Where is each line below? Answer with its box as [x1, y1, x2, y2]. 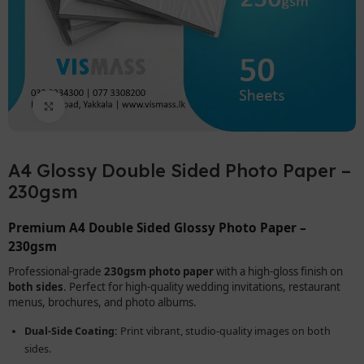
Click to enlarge [65, 98, 147, 114]
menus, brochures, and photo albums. [8, 294, 197, 310]
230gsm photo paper [104, 263, 214, 279]
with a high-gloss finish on [214, 263, 344, 279]
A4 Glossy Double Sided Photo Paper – [8, 158, 352, 182]
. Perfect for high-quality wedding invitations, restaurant [63, 279, 341, 294]
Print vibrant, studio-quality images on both [118, 323, 331, 338]
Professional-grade [8, 263, 105, 279]
